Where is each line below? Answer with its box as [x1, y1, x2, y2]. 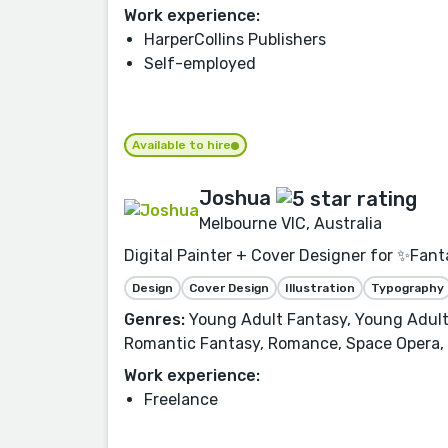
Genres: [124, 310, 185, 329]
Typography [371, 281, 444, 295]
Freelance [144, 390, 218, 409]
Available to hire [132, 137, 231, 152]
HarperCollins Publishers [144, 29, 326, 49]
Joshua [199, 185, 271, 210]
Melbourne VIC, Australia [199, 214, 382, 233]
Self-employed [144, 53, 256, 73]
